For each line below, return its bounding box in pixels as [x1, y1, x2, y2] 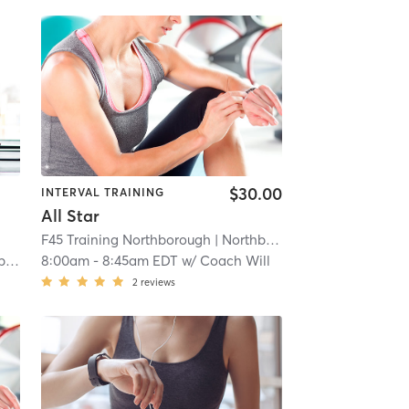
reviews [140, 276, 175, 289]
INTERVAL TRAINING [40, 184, 164, 199]
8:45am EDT [101, 252, 178, 270]
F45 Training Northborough [40, 231, 211, 249]
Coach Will [199, 252, 270, 270]
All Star [40, 205, 100, 227]
